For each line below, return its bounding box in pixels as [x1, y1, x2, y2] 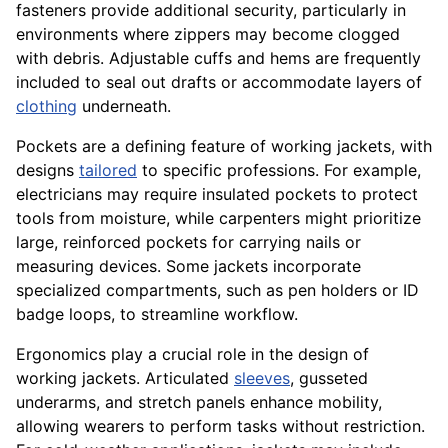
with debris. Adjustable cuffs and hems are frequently [16, 48, 421, 69]
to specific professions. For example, [137, 160, 421, 181]
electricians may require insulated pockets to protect [16, 184, 418, 205]
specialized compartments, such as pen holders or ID [16, 280, 419, 301]
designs [16, 160, 79, 181]
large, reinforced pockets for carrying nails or [16, 232, 361, 253]
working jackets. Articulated [16, 368, 234, 389]
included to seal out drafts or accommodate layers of [16, 72, 422, 93]
